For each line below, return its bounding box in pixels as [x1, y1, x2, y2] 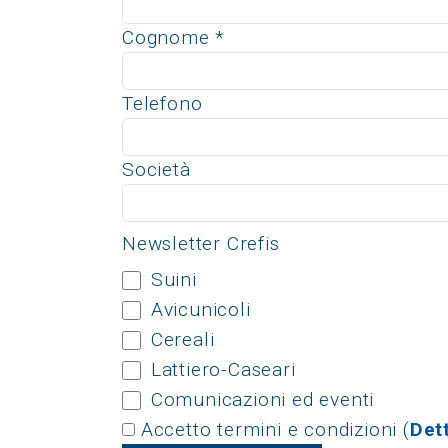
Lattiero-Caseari [150, 357, 296, 381]
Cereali [150, 327, 215, 351]
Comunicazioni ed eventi [150, 387, 375, 411]
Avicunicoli [150, 297, 251, 321]
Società [122, 157, 191, 181]
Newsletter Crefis [122, 231, 280, 255]
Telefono [122, 91, 203, 115]
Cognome [122, 25, 216, 49]
